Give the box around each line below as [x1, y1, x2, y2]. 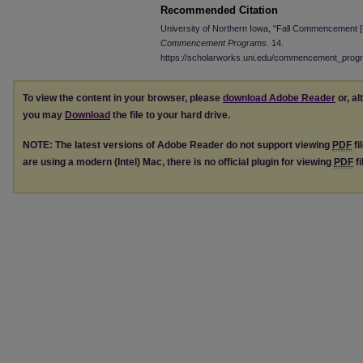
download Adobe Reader [223, 92, 335, 104]
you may [23, 109, 65, 121]
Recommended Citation [160, 4, 278, 16]
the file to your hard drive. [110, 109, 230, 121]
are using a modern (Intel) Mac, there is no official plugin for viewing [23, 156, 334, 168]
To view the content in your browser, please [23, 92, 223, 104]
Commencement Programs [160, 38, 267, 48]
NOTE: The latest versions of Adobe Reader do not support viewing [23, 139, 332, 151]
